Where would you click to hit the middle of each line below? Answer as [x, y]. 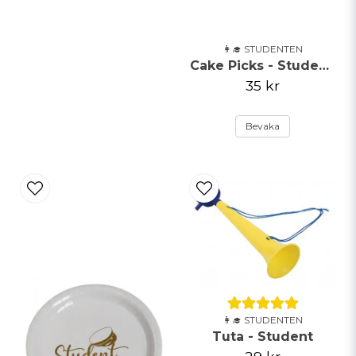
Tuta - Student [263, 336]
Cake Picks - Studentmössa [324, 65]
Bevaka [263, 126]
